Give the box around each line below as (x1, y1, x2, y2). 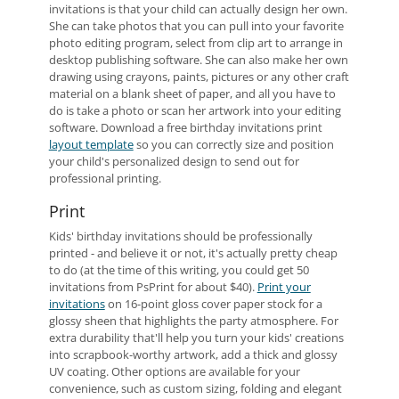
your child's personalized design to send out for (48, 153, 299, 169)
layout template (48, 136, 134, 152)
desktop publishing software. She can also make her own (48, 52, 348, 68)
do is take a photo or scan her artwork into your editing (48, 102, 341, 118)
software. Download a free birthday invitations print (48, 119, 322, 135)
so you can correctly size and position (133, 136, 334, 152)
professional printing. (48, 170, 161, 186)
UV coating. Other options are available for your (48, 363, 300, 379)
